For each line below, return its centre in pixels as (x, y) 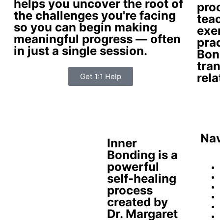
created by (137, 202)
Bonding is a (142, 155)
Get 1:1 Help (100, 77)
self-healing (141, 178)
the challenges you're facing (95, 16)
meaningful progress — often (97, 39)
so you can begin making (85, 27)
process (130, 190)
